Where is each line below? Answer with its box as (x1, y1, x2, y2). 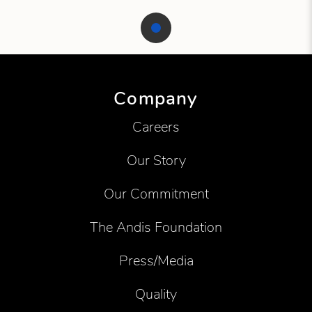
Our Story (126, 151, 186, 171)
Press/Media (118, 251, 194, 271)
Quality (135, 285, 177, 304)
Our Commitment (103, 185, 209, 204)
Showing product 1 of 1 (2, 52, 125, 69)
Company (114, 86, 198, 111)
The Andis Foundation (90, 218, 222, 237)
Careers (132, 118, 180, 137)
